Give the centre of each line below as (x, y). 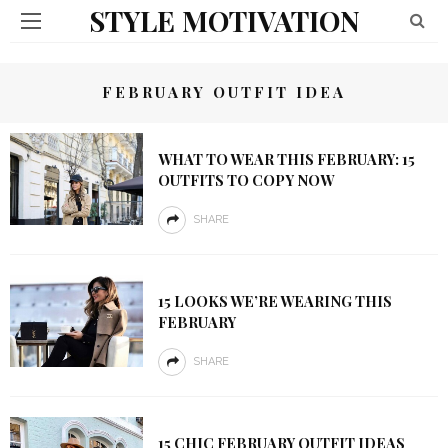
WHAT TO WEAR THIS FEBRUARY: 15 (286, 159)
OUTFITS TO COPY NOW (245, 180)
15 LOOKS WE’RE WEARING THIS (274, 301)
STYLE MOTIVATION (224, 20)
